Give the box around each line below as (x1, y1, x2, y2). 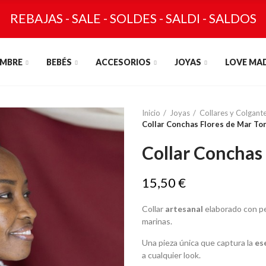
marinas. (142, 216, 172, 226)
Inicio (142, 108, 160, 118)
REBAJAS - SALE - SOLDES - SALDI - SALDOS (9, 11, 256, 26)
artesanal (165, 204, 203, 214)
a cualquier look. (142, 250, 201, 260)
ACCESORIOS (96, 56, 151, 67)
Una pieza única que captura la (142, 237, 255, 248)
